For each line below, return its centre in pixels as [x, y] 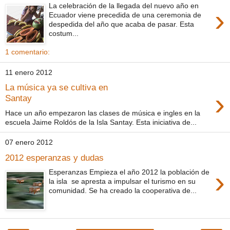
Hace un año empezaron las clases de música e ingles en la [103, 113]
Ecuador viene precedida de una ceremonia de [125, 15]
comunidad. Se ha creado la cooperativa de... [123, 191]
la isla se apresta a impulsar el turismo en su [122, 181]
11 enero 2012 [29, 73]
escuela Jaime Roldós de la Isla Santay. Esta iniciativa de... [101, 122]
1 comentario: [27, 52]
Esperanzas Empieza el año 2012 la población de [129, 172]
